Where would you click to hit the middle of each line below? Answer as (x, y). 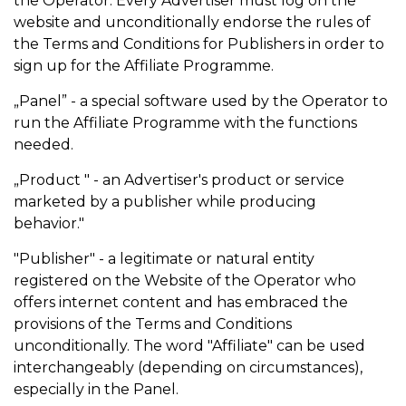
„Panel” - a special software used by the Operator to (201, 101)
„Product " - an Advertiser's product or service (179, 180)
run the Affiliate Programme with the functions (185, 123)
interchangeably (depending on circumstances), (188, 367)
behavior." (51, 223)
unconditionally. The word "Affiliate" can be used (189, 346)
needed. (43, 145)
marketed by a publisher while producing (165, 202)
